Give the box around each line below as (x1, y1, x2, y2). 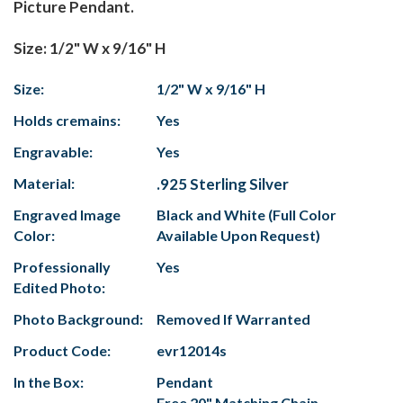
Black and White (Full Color (157, 206, 336, 224)
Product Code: (13, 342, 111, 360)
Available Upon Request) (157, 227, 320, 245)
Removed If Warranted (157, 310, 310, 328)
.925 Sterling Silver (157, 175, 289, 194)
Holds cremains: (13, 112, 121, 130)
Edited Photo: (13, 279, 105, 297)
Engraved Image (13, 206, 121, 224)
